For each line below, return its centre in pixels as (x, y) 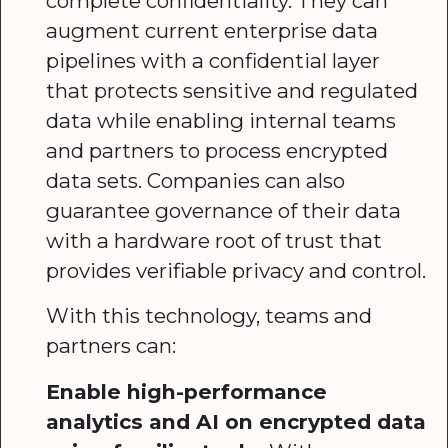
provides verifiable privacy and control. (235, 270)
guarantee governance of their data (223, 210)
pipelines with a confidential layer (212, 60)
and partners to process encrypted (216, 150)
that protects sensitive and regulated (231, 90)
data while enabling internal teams (220, 120)
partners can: (110, 346)
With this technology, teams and (208, 316)
